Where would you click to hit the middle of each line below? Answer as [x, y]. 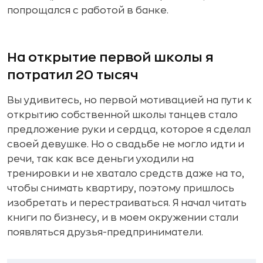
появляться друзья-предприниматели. [105, 232]
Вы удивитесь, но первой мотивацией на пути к [129, 100]
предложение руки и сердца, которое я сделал [129, 129]
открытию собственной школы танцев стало [122, 115]
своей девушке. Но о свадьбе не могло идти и [126, 144]
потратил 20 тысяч [73, 75]
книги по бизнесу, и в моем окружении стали [123, 218]
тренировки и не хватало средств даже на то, [126, 173]
